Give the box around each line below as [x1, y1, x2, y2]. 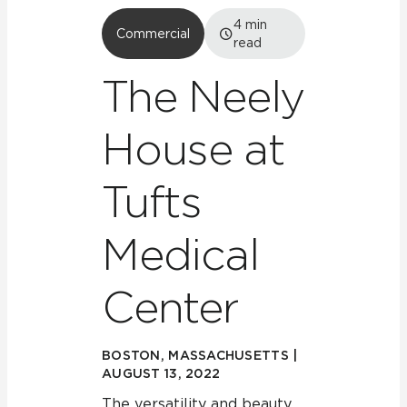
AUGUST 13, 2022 [102, 366, 221, 381]
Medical [102, 228, 259, 281]
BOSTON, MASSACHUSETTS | [102, 348, 298, 362]
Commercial [116, 26, 190, 41]
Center [102, 281, 239, 333]
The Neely [102, 70, 305, 123]
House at [102, 123, 284, 175]
